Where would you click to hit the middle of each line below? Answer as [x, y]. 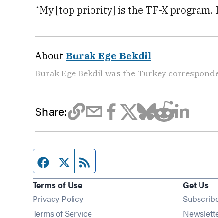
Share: [51, 111]
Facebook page [82, 161]
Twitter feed [95, 161]
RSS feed [110, 161]
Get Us [196, 185]
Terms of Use [58, 185]
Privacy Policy [58, 198]
